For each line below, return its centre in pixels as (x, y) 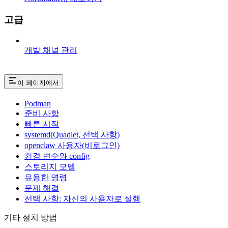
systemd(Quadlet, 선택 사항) (72, 134)
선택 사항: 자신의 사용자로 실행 (82, 198)
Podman (38, 103)
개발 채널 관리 (51, 50)
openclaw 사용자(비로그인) (72, 145)
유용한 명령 (46, 177)
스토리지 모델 (50, 166)
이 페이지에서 (38, 82)
